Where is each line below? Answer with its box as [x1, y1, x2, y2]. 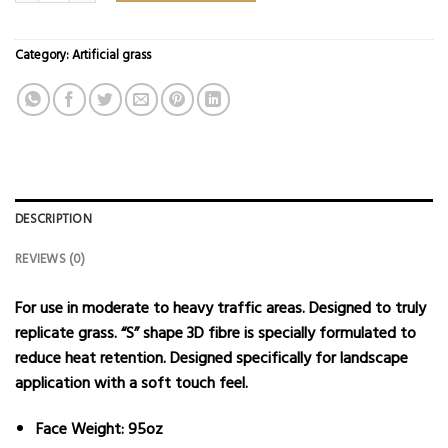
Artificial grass [72, 45, 151, 65]
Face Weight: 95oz [35, 416, 163, 441]
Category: [15, 45, 72, 65]
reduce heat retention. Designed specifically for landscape [15, 345, 408, 370]
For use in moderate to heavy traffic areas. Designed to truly [15, 295, 426, 320]
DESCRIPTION [15, 210, 92, 229]
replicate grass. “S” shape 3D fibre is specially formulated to [15, 320, 416, 345]
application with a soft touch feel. [15, 370, 248, 395]
